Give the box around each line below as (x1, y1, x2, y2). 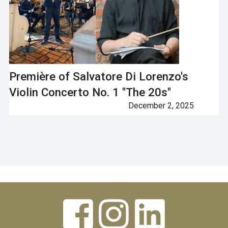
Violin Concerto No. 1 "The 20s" (9, 85, 171, 99)
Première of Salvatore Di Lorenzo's (9, 70, 188, 83)
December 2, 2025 (128, 101, 194, 111)
